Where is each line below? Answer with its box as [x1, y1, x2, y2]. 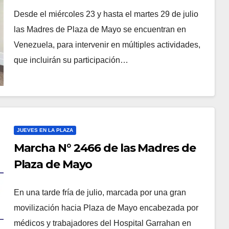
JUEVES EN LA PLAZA [16, 127, 73, 133]
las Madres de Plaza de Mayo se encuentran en [13, 25, 186, 34]
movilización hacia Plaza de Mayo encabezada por [13, 203, 198, 213]
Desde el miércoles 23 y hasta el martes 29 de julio [13, 9, 198, 18]
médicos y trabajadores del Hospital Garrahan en [13, 219, 191, 228]
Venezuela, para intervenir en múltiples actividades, [13, 40, 200, 49]
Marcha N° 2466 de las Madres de [13, 141, 196, 155]
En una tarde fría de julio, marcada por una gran [13, 188, 186, 197]
